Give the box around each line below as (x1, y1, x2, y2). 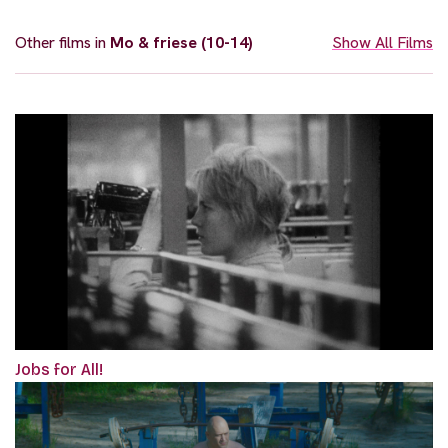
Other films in (15, 32, 110, 54)
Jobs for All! (15, 359, 103, 379)
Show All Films (332, 32, 433, 54)
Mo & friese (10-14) (110, 32, 253, 54)
